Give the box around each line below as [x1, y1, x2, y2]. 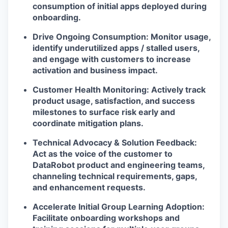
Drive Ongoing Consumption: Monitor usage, [33, 32, 211, 42]
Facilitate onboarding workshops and [33, 213, 180, 223]
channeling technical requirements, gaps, [33, 171, 197, 181]
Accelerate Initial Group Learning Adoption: [33, 202, 205, 212]
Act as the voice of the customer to [33, 149, 173, 159]
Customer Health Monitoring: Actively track [33, 84, 206, 95]
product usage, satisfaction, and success [33, 96, 195, 106]
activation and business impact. [33, 65, 158, 75]
